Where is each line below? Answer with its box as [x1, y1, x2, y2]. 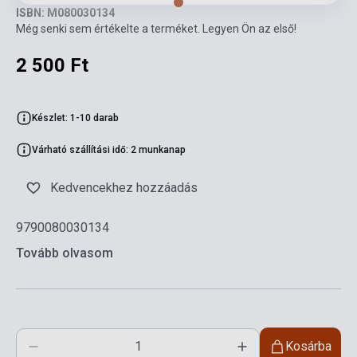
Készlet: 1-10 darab [32, 112, 119, 124]
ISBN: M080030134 [16, 6, 115, 19]
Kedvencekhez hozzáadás [50, 179, 198, 195]
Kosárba [285, 338, 331, 354]
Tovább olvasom [16, 245, 113, 261]
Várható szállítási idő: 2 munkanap [32, 143, 186, 155]
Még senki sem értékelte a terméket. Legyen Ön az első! [16, 22, 296, 35]
